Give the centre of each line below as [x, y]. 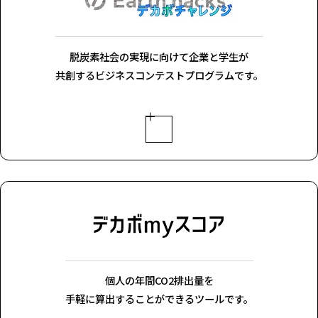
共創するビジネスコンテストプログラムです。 [159, 75]
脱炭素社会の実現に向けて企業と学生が [159, 56]
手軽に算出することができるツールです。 [159, 298]
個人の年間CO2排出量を [159, 280]
